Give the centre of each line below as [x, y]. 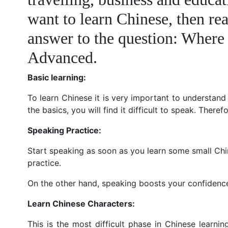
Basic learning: [56, 77]
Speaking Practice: [64, 130]
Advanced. [62, 57]
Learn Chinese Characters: [81, 203]
